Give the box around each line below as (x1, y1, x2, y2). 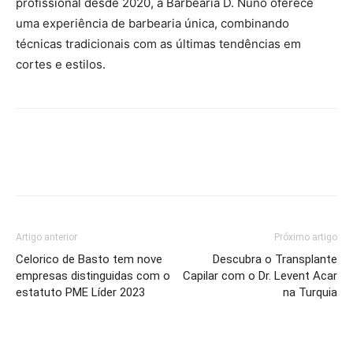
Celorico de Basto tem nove (16, 251, 162, 266)
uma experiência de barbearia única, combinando (16, 15, 289, 31)
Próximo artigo (274, 231, 337, 243)
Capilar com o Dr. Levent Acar (183, 268, 337, 283)
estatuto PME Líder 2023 (16, 284, 145, 299)
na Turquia (283, 284, 337, 299)
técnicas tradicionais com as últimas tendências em (16, 35, 301, 51)
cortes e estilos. (16, 56, 106, 72)
